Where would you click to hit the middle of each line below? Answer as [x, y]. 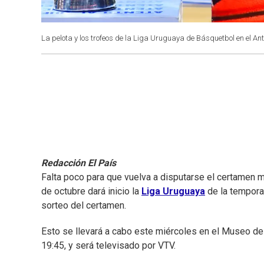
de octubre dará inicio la [91, 192]
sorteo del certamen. [84, 206]
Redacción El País [79, 163]
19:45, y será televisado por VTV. [108, 246]
